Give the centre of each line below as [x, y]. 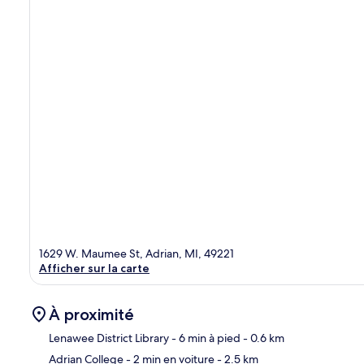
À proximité [91, 314]
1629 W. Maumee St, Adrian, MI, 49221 [136, 253]
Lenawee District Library [109, 338]
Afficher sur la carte [94, 268]
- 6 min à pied [205, 338]
